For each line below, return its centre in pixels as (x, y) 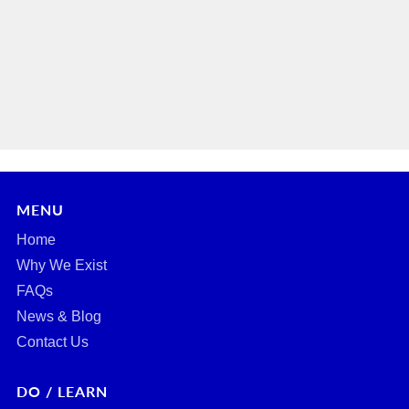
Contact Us (52, 342)
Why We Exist (62, 266)
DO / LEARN (62, 392)
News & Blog (59, 317)
